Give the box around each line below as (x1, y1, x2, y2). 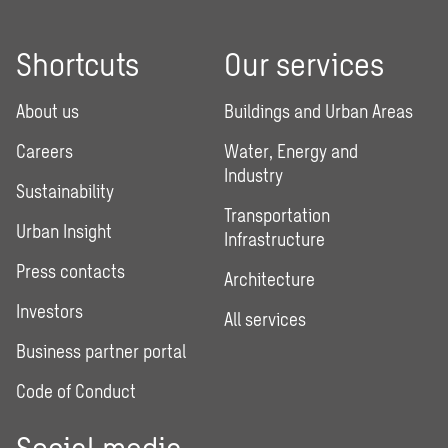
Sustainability (16, 180, 114, 203)
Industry (224, 164, 283, 187)
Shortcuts (16, 44, 139, 83)
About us (16, 100, 79, 123)
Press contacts (16, 260, 125, 283)
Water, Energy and (224, 140, 358, 163)
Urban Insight (16, 220, 112, 243)
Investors (16, 300, 83, 323)
